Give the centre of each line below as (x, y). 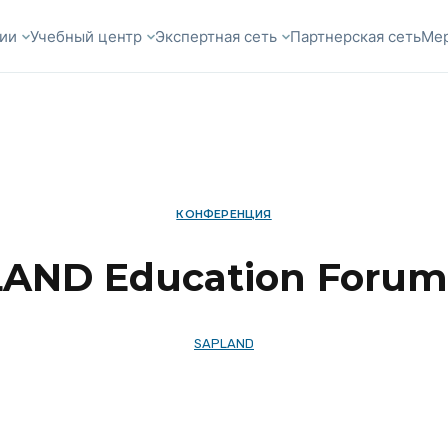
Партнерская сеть (356, 36)
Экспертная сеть (216, 36)
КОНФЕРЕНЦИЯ (224, 214)
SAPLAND (224, 343)
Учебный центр (86, 36)
